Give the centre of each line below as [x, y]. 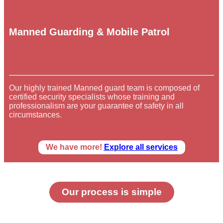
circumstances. [35, 114]
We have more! [75, 147]
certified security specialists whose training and [92, 97]
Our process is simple [111, 192]
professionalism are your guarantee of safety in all [96, 106]
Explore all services [141, 147]
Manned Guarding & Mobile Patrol [89, 32]
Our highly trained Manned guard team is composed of [104, 88]
